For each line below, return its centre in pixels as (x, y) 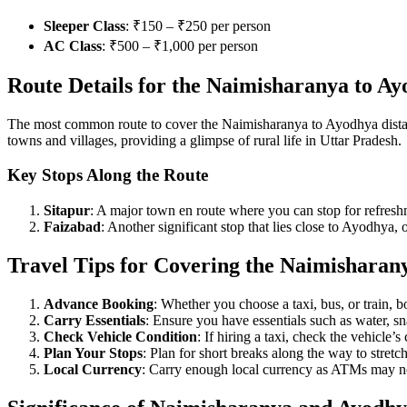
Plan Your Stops (93, 352)
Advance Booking (99, 303)
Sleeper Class (84, 25)
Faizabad (72, 227)
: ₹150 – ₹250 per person (198, 25)
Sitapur (67, 211)
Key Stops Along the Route (108, 175)
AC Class (73, 45)
